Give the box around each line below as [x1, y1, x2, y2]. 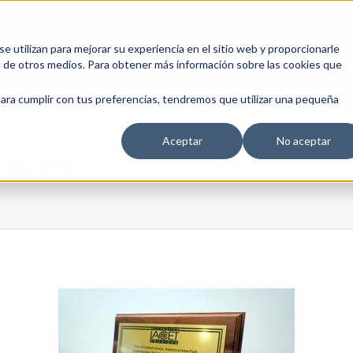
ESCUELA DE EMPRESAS [160, 72, 271, 85]
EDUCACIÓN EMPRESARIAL [5, 72, 129, 85]
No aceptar [276, 134, 331, 148]
